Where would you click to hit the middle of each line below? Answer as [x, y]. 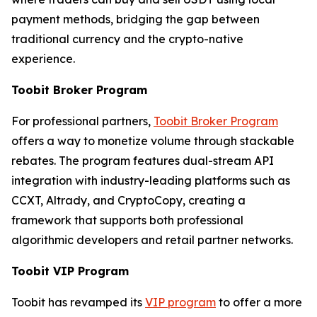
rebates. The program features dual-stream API [143, 161]
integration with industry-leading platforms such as [151, 180]
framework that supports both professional [127, 220]
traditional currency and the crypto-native [127, 39]
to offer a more [259, 302]
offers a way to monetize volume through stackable [153, 141]
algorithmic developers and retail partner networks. [152, 240]
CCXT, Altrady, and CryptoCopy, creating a [128, 200]
